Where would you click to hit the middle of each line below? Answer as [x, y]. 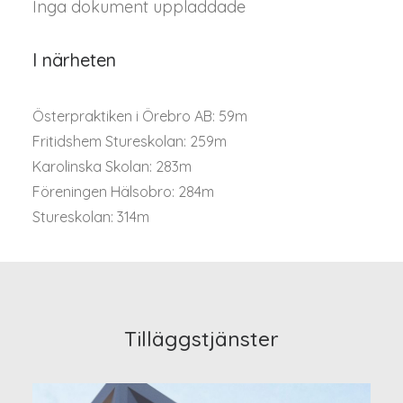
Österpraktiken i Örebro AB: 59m [140, 116]
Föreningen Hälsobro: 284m [123, 192]
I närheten [74, 60]
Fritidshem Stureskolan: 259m [130, 141]
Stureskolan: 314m [91, 217]
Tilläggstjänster [201, 339]
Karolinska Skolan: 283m [112, 166]
